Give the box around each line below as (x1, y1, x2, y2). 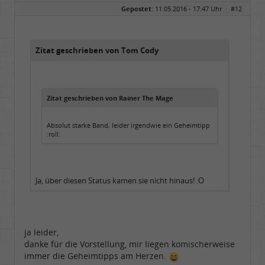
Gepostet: (121, 4, 153, 14)
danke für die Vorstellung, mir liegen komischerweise (24, 238, 235, 250)
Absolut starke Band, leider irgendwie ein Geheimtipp (47, 121, 210, 130)
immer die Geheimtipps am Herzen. (24, 250, 169, 262)
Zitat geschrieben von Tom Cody (35, 46, 159, 56)
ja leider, (24, 227, 59, 238)
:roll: (47, 130, 60, 139)
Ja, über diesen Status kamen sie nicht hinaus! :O (35, 176, 204, 186)
